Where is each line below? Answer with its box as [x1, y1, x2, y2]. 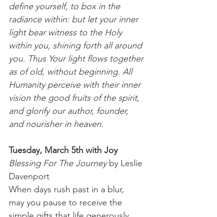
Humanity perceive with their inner [9, 79, 143, 90]
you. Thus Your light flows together [9, 53, 146, 64]
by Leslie [107, 157, 145, 169]
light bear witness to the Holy [9, 27, 124, 38]
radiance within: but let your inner [9, 14, 140, 25]
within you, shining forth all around [9, 40, 144, 51]
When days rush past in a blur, [9, 184, 124, 195]
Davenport [9, 170, 49, 182]
